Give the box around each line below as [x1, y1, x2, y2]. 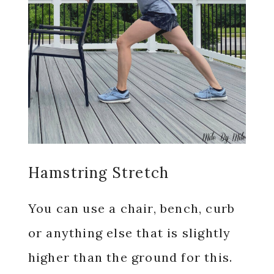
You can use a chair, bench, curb [28, 201, 235, 217]
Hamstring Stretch [28, 163, 169, 183]
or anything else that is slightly [28, 225, 231, 241]
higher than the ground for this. [28, 250, 233, 265]
